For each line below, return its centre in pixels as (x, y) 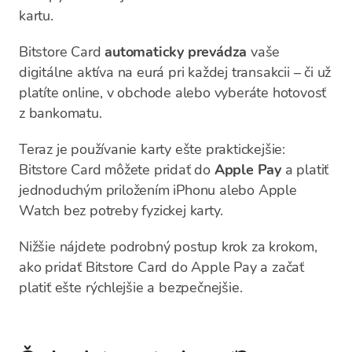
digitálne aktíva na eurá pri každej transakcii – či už (175, 72)
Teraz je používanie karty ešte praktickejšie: (152, 149)
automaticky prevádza (176, 52)
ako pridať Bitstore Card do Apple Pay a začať (161, 267)
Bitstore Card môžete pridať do (117, 170)
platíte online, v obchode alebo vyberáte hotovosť (173, 93)
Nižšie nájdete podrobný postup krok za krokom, (168, 247)
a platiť (305, 170)
